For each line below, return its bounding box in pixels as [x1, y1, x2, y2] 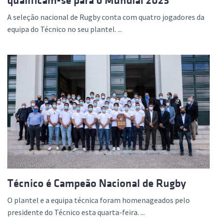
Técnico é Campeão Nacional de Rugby [7, 177, 186, 190]
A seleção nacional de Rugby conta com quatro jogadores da [7, 12, 204, 22]
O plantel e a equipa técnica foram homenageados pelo [7, 195, 190, 205]
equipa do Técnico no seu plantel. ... [7, 24, 122, 34]
